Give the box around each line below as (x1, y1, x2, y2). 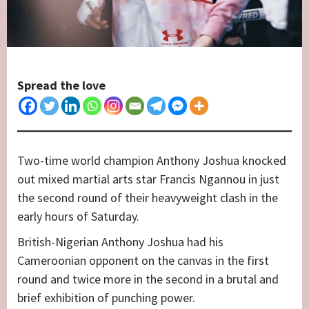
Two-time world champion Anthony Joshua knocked (17, 152, 286, 168)
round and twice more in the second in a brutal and (17, 270, 279, 287)
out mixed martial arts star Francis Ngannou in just (17, 170, 279, 187)
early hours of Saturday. (17, 208, 139, 224)
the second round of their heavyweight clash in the (17, 189, 278, 206)
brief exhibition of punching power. (17, 289, 195, 306)
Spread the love (17, 77, 106, 93)
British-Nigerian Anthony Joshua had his (17, 233, 223, 250)
